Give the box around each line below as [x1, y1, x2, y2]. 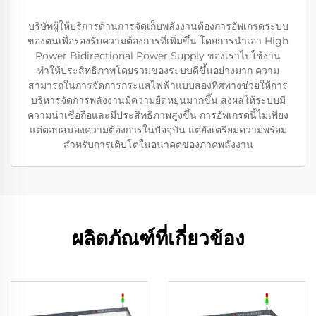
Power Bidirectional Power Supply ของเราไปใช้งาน [35, 49, 281, 63]
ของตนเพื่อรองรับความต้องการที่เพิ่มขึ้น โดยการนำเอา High [28, 35, 288, 48]
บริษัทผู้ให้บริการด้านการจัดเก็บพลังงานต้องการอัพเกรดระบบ [28, 20, 288, 33]
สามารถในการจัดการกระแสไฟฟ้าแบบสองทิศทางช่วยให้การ [28, 79, 288, 92]
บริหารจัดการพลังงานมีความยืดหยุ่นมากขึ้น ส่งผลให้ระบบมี [30, 94, 286, 107]
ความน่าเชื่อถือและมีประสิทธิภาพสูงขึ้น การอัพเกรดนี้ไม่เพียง [28, 109, 288, 122]
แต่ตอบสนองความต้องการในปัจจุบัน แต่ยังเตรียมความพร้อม [29, 123, 287, 137]
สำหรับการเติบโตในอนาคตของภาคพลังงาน [63, 138, 253, 152]
